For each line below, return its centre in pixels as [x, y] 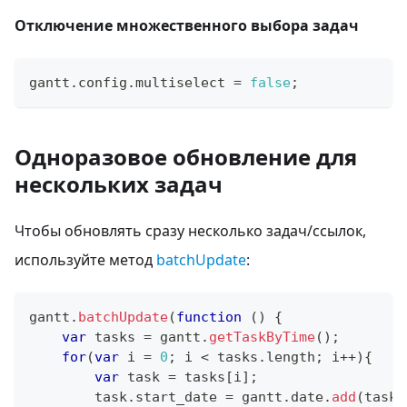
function [209, 317]
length [291, 357]
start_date [176, 397]
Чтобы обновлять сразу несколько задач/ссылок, [190, 230]
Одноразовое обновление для [186, 156]
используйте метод [85, 259]
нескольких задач [119, 184]
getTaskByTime [262, 337]
